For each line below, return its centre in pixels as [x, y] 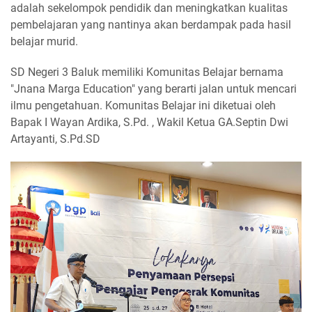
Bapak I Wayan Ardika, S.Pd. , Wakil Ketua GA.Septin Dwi [149, 122]
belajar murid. [46, 41]
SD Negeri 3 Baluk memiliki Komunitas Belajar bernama [147, 72]
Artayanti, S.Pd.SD [55, 139]
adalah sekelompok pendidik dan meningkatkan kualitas [149, 8]
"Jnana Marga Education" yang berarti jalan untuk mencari [154, 89]
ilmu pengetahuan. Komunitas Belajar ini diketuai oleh [143, 106]
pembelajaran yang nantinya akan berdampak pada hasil [151, 25]
